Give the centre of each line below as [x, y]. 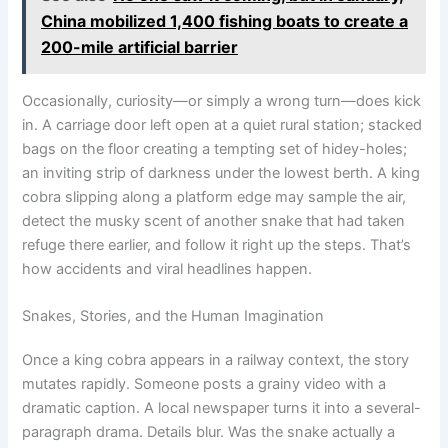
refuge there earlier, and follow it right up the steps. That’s [217, 245]
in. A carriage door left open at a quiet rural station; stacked [222, 125]
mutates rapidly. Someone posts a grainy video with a [204, 384]
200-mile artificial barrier [140, 46]
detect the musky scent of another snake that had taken [214, 221]
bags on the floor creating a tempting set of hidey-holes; [215, 149]
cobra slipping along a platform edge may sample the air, [214, 197]
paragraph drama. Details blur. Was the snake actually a [209, 432]
